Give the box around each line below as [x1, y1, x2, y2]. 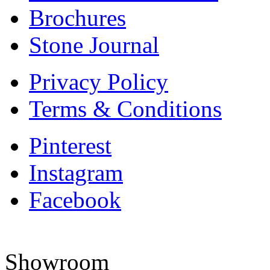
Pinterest [29, 132, 111, 159]
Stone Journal [29, 31, 159, 58]
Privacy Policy [29, 68, 168, 95]
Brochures [29, 4, 126, 31]
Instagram [29, 159, 123, 186]
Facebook [29, 186, 121, 213]
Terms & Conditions [29, 95, 222, 122]
